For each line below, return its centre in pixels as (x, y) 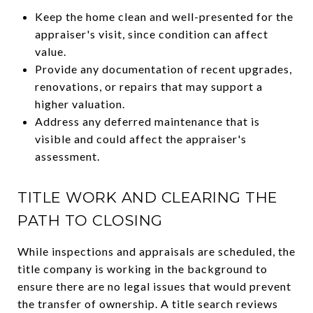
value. (50, 51)
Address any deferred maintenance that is (147, 121)
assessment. (67, 156)
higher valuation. (80, 103)
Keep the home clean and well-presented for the (164, 16)
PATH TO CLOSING (90, 220)
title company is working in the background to (143, 268)
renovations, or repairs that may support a (148, 86)
